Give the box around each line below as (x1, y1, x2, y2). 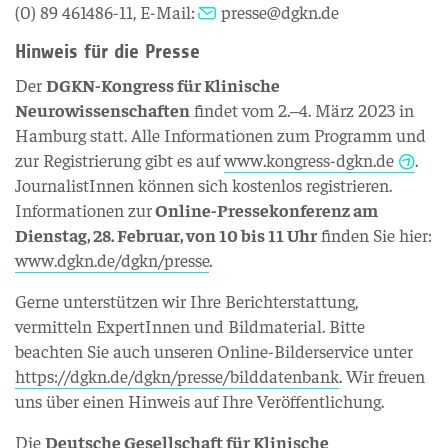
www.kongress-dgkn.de (224, 148, 394, 171)
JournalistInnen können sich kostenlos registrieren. (15, 173, 392, 196)
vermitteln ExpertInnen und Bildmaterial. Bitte (15, 314, 365, 337)
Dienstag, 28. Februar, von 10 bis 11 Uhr (15, 223, 317, 246)
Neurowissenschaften (15, 98, 190, 121)
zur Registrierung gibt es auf (15, 148, 224, 171)
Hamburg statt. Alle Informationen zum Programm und (15, 123, 426, 146)
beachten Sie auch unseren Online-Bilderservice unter (15, 339, 413, 362)
